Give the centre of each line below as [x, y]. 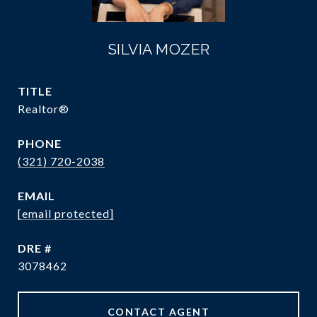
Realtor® [44, 109]
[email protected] [66, 213]
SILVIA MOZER [158, 49]
